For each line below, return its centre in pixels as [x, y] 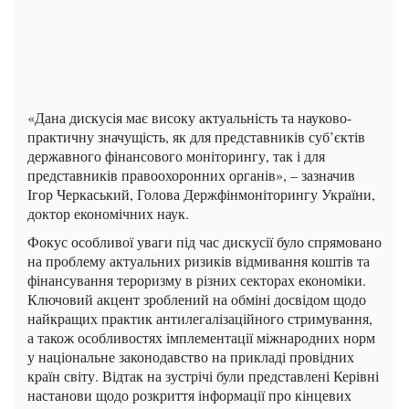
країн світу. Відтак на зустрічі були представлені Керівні [203, 376]
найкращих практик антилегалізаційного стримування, [200, 319]
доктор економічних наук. [108, 214]
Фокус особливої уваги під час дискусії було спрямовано [204, 242]
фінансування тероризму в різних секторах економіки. [197, 280]
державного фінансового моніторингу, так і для [176, 156]
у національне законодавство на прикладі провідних [191, 357]
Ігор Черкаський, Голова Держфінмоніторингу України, [201, 194]
